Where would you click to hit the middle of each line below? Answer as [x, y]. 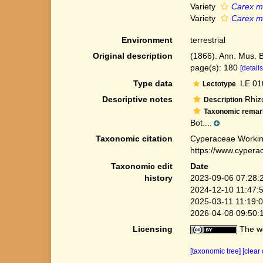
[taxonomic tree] [216, 251]
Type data [153, 83]
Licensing [152, 229]
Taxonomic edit [141, 166]
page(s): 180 [215, 68]
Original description [132, 56]
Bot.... [201, 123]
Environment [147, 40]
